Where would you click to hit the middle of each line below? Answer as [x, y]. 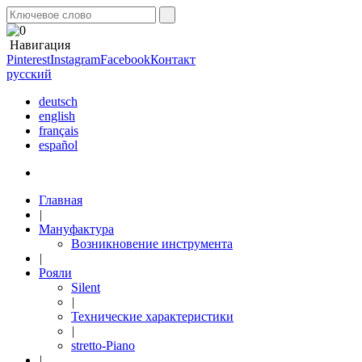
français [59, 130]
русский [29, 74]
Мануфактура [76, 229]
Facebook [125, 59]
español [58, 145]
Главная [61, 200]
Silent [86, 287]
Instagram [75, 59]
